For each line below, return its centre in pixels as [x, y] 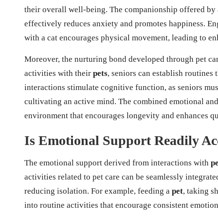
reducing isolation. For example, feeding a [98, 191]
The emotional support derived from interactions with [118, 163]
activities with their [59, 73]
